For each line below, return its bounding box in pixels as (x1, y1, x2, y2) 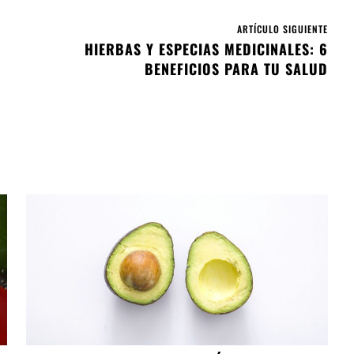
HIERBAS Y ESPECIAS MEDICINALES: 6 (84, 39, 328, 60)
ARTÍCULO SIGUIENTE (236, 22, 328, 36)
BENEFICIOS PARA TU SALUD (144, 58, 328, 80)
